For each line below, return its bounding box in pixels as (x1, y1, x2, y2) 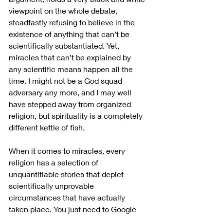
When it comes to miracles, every (9, 145, 127, 155)
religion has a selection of (9, 157, 100, 167)
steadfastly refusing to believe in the (9, 17, 137, 27)
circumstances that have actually (9, 192, 127, 202)
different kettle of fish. (9, 122, 85, 132)
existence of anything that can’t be (9, 29, 131, 38)
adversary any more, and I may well (9, 87, 133, 97)
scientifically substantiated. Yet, (9, 40, 121, 50)
